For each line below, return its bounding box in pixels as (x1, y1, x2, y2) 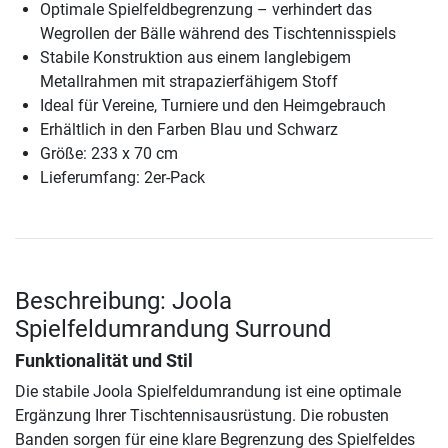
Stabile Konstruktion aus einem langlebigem (40, 48, 351, 68)
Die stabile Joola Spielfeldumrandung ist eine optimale (15, 382, 401, 402)
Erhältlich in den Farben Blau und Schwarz (40, 120, 338, 140)
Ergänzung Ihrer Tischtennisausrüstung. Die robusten (15, 406, 389, 426)
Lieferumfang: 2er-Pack (40, 168, 205, 188)
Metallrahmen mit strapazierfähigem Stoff (40, 72, 338, 92)
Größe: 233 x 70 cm (40, 144, 178, 164)
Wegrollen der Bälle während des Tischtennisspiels (40, 24, 396, 44)
